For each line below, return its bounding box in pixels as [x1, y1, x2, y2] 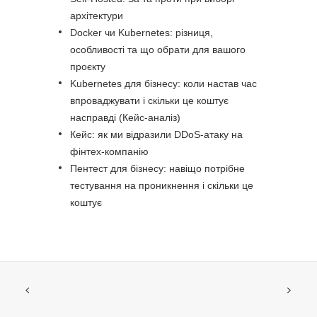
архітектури [70, 10, 123, 21]
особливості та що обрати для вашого [70, 44, 246, 55]
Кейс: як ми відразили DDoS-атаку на [70, 129, 243, 140]
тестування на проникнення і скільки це [70, 180, 253, 191]
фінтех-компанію [70, 146, 149, 157]
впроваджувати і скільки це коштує [70, 95, 229, 106]
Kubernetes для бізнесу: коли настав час [70, 78, 257, 89]
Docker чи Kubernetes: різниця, [70, 27, 213, 38]
